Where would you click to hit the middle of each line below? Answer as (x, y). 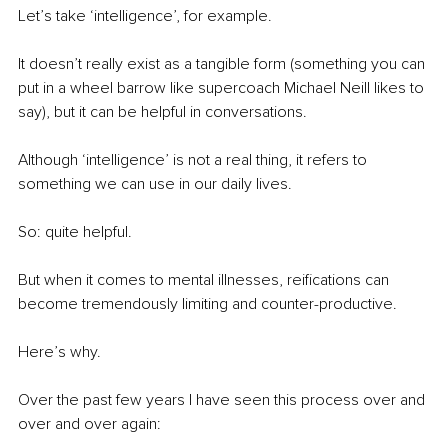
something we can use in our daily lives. (155, 184)
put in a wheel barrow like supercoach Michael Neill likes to (223, 88)
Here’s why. (59, 352)
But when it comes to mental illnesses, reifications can (205, 280)
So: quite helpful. (75, 232)
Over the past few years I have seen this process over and (223, 400)
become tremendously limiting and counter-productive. (207, 304)
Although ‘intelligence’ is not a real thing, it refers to (194, 160)
